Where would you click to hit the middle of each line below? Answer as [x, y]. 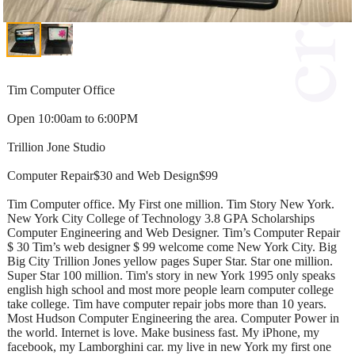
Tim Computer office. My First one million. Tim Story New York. [171, 204]
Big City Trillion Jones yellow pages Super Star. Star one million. [170, 261]
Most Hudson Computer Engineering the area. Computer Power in [173, 318]
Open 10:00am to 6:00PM [73, 118]
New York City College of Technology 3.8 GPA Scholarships [161, 218]
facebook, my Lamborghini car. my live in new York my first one [169, 346]
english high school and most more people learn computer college [170, 289]
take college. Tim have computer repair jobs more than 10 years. [167, 303]
